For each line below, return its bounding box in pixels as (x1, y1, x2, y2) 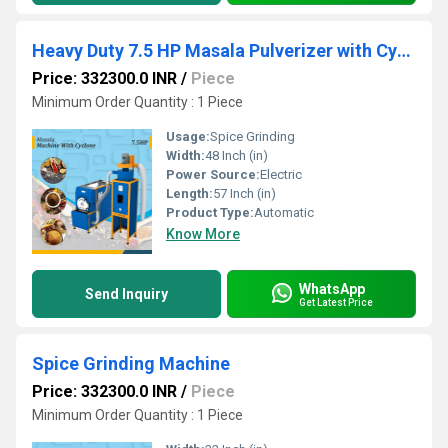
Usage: (166, 129, 210, 144)
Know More (166, 226, 240, 242)
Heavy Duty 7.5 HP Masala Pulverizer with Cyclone (397, 40, 411, 61)
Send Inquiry (85, 286, 168, 302)
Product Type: (166, 205, 254, 220)
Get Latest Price (299, 296, 373, 308)
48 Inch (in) (205, 148, 268, 163)
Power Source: (166, 167, 260, 182)
